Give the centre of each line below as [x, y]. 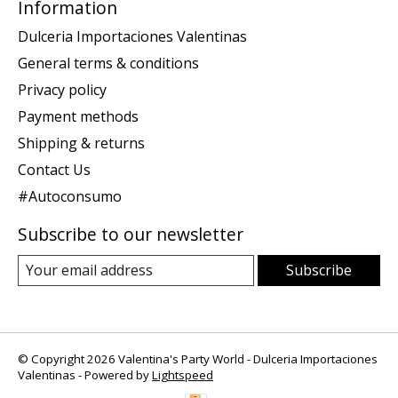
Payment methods [78, 116]
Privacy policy [62, 89]
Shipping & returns [81, 143]
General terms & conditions [108, 63]
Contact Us [54, 169]
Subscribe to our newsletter [131, 234]
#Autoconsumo [70, 196]
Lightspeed [183, 374]
